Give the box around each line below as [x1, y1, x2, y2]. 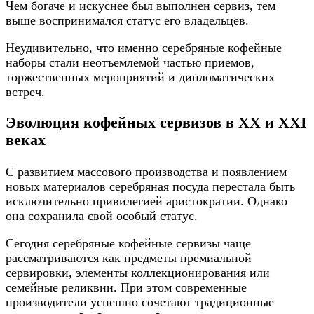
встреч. [6, 84, 45, 99]
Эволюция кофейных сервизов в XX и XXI [6, 114, 307, 132]
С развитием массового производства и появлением [6, 165, 287, 179]
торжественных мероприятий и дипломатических [6, 69, 275, 84]
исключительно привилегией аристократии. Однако [6, 194, 287, 209]
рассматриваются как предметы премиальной [6, 251, 252, 266]
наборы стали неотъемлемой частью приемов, [6, 55, 254, 69]
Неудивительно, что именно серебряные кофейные [6, 40, 282, 55]
